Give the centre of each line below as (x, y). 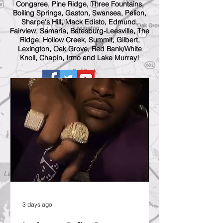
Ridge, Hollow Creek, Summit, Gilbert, (80, 40)
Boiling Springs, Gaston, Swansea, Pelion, (80, 13)
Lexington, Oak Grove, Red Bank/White (80, 49)
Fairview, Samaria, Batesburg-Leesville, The (80, 31)
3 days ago (37, 204)
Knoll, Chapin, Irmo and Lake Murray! (80, 58)
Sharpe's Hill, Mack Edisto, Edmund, (80, 22)
